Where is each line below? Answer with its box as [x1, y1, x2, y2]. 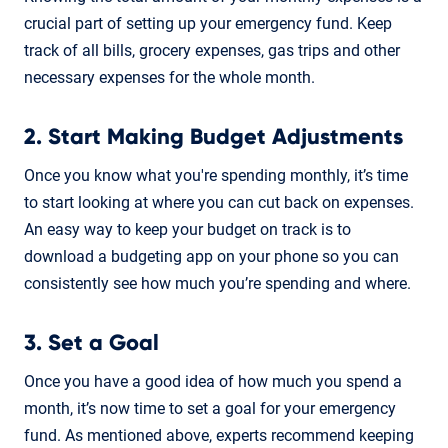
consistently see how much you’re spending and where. [24, 273, 411, 293]
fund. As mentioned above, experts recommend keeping [24, 425, 414, 445]
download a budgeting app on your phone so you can [24, 246, 399, 266]
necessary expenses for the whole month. [24, 67, 315, 87]
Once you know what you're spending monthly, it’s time [24, 165, 408, 185]
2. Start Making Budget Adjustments [24, 125, 403, 148]
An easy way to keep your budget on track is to [24, 219, 351, 239]
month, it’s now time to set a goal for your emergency [24, 398, 396, 418]
